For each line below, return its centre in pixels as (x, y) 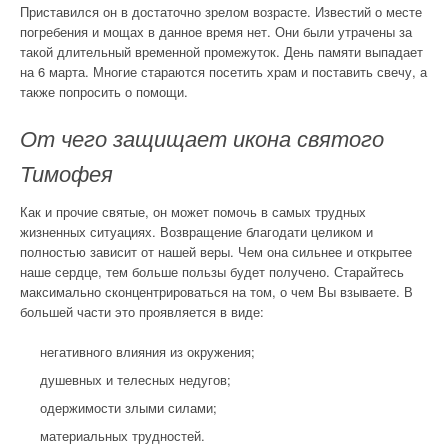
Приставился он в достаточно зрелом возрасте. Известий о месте (221, 11)
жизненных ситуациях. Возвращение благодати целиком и (196, 231)
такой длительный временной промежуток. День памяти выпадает (221, 51)
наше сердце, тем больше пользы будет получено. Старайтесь (212, 271)
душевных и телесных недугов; (135, 379)
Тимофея (66, 174)
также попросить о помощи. (104, 91)
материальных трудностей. (122, 435)
